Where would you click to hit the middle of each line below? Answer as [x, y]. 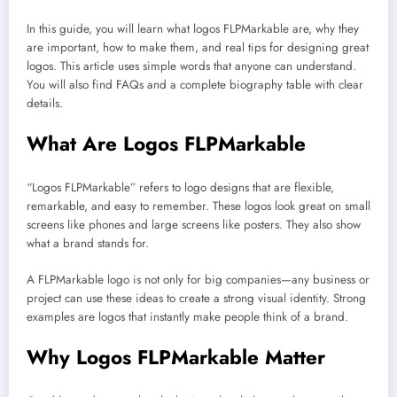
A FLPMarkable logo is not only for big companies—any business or [198, 279]
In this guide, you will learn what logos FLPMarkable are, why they [193, 28]
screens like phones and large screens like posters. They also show [194, 225]
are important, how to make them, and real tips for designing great [198, 47]
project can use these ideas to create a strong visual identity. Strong [196, 298]
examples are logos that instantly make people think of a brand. [187, 316]
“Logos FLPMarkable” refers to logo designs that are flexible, [180, 188]
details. [45, 103]
